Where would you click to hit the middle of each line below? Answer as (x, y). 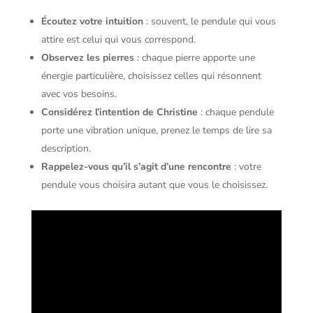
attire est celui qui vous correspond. (118, 39)
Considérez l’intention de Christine (119, 112)
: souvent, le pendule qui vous (209, 21)
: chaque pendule (235, 112)
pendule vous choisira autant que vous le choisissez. (154, 184)
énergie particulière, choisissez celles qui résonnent (151, 75)
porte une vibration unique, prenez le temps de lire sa (156, 130)
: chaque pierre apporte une (194, 57)
